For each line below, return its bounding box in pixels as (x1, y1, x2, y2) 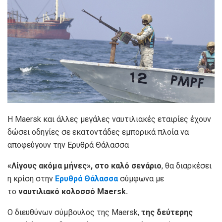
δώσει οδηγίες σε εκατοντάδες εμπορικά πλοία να (7, 127, 189, 137)
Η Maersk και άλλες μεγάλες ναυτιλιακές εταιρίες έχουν (7, 114, 211, 124)
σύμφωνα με (120, 173, 164, 183)
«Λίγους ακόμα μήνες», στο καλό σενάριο (7, 161, 162, 170)
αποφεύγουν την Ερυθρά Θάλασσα (7, 140, 129, 150)
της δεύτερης (141, 207, 193, 217)
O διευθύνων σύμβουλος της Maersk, (7, 207, 141, 217)
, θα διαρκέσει (162, 161, 212, 170)
